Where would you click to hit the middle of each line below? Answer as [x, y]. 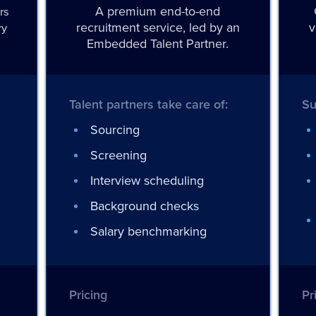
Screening [118, 155]
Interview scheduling [147, 181]
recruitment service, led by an [158, 28]
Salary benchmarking [148, 231]
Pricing [88, 294]
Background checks [144, 206]
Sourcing [115, 130]
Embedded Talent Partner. [158, 44]
